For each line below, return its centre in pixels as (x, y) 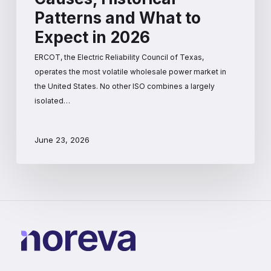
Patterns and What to (117, 18)
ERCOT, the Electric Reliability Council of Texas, (119, 57)
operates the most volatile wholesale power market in (130, 72)
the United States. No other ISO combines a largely (124, 87)
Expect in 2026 (92, 38)
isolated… (52, 101)
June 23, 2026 (62, 139)
